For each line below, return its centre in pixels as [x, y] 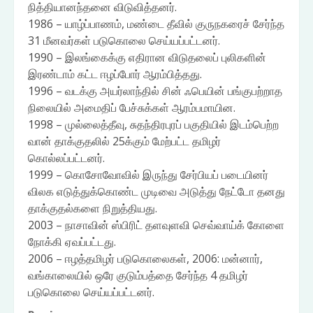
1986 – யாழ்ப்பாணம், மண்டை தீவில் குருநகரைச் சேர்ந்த [156, 24]
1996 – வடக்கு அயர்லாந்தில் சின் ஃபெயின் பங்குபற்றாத [155, 91]
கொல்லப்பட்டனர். [66, 158]
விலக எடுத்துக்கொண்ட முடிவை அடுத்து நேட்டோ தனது [156, 191]
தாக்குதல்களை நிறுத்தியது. [93, 208]
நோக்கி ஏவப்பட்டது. [72, 242]
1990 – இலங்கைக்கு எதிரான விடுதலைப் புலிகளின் [147, 57]
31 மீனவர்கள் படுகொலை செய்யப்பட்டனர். [124, 41]
